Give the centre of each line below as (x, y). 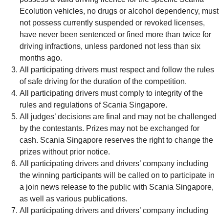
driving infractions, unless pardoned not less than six (110, 46)
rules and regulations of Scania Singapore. (93, 105)
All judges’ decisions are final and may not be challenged (118, 116)
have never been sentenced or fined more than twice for (115, 34)
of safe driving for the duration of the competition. (103, 81)
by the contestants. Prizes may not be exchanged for (109, 128)
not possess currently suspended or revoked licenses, (112, 22)
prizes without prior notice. (65, 152)
